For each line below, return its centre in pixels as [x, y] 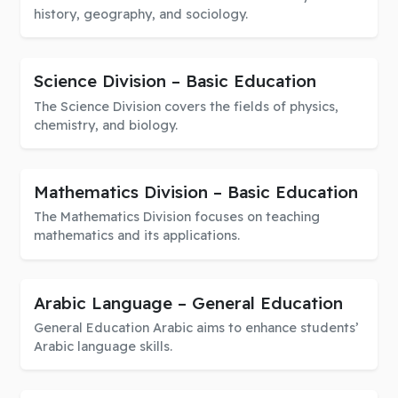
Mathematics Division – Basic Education [195, 191]
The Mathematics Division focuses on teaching [176, 217]
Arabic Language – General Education [188, 302]
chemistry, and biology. [105, 125]
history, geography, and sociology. [140, 14]
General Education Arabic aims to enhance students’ [195, 328]
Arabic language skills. [103, 347]
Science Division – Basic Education [175, 81]
